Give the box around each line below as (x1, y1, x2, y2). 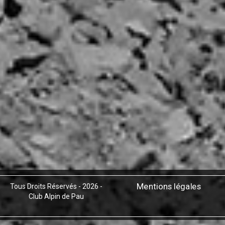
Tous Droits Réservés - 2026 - (10, 182, 102, 190)
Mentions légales (136, 181, 201, 191)
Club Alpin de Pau (29, 192, 84, 200)
